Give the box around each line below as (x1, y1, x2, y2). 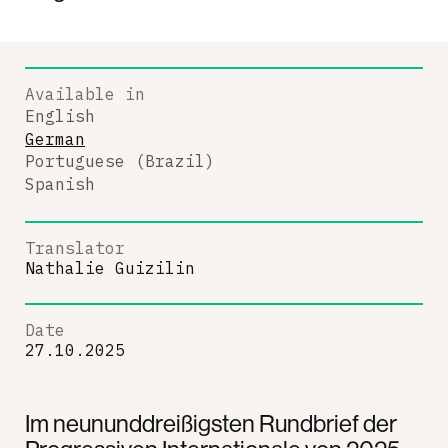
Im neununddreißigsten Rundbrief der (25, 408, 397, 438)
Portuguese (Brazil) (25, 151, 215, 171)
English (25, 106, 95, 126)
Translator (25, 238, 125, 258)
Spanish (25, 173, 95, 194)
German (25, 128, 85, 149)
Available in (25, 83, 145, 104)
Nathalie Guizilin (25, 258, 195, 278)
